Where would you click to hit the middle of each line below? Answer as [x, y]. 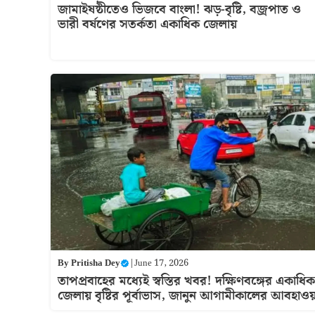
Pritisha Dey [96, 264]
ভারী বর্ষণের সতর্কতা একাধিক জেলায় [147, 25]
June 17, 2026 [161, 264]
